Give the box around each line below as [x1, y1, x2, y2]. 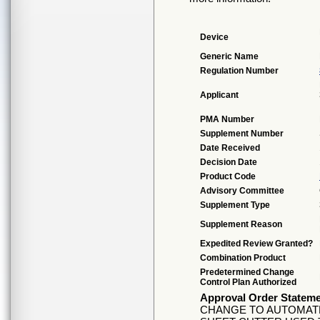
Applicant [200, 90, 239, 100]
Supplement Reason [200, 219, 282, 229]
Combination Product [200, 253, 286, 263]
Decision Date [200, 157, 257, 167]
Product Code [200, 171, 256, 181]
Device [200, 32, 229, 42]
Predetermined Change [200, 267, 294, 277]
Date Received [200, 143, 260, 153]
